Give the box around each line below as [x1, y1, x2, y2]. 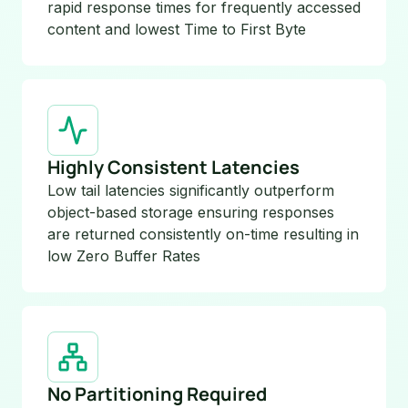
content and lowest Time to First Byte [47, 19, 306, 38]
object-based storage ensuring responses [47, 202, 334, 221]
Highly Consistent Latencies [47, 154, 300, 179]
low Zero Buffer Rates [47, 246, 200, 265]
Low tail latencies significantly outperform [47, 180, 334, 199]
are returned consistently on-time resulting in [47, 224, 359, 243]
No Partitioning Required [47, 381, 267, 406]
